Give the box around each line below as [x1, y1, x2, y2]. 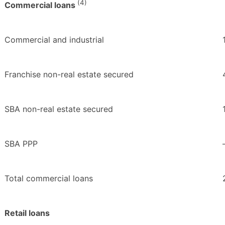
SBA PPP [5, 139, 38, 149]
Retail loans [5, 208, 50, 218]
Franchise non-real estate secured [5, 69, 134, 80]
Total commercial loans [5, 173, 93, 184]
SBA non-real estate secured [5, 104, 113, 115]
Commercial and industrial [5, 35, 104, 45]
